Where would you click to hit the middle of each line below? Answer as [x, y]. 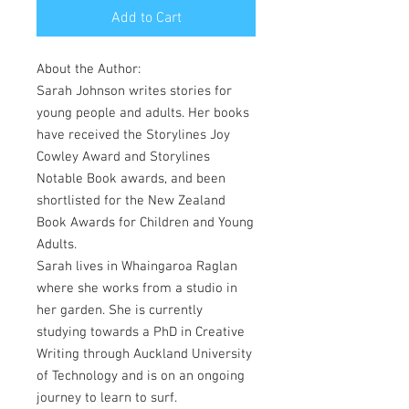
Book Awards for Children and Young [145, 223]
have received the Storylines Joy [133, 135]
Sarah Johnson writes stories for [134, 91]
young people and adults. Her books [143, 113]
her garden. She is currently [120, 310]
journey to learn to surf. [107, 398]
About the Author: [89, 69]
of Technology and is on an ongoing [141, 376]
